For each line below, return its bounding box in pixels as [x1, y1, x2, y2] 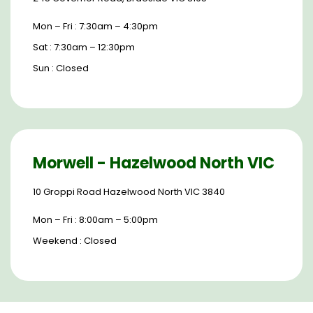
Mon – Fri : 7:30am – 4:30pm [33, 20, 158, 33]
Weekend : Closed [33, 234, 117, 247]
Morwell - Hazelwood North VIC [33, 152, 275, 174]
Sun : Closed [33, 61, 89, 75]
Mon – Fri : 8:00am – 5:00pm [33, 213, 158, 226]
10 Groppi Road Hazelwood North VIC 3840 [33, 185, 225, 198]
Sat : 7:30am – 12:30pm [33, 41, 135, 54]
